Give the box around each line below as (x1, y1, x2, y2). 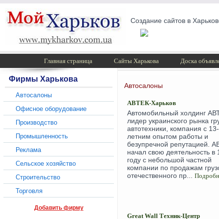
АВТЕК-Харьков (127, 99, 176, 107)
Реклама (16, 146, 41, 153)
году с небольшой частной (127, 156, 212, 164)
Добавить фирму (34, 204, 84, 211)
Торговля (16, 187, 43, 195)
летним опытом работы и (127, 132, 208, 140)
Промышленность (16, 132, 68, 140)
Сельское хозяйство (16, 160, 76, 167)
